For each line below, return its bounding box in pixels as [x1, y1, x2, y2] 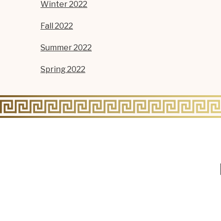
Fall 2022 [40, 21, 73, 31]
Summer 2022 [40, 43, 92, 52]
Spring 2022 [40, 65, 85, 74]
